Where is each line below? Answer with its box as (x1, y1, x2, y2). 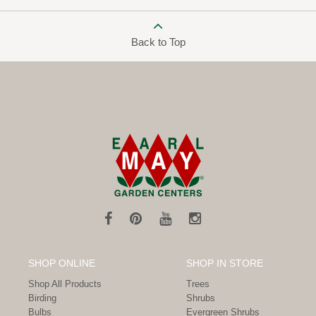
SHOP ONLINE (28, 257, 95, 269)
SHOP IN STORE (186, 257, 263, 269)
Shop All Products (28, 279, 102, 289)
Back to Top (130, 36, 186, 48)
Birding (28, 293, 56, 303)
